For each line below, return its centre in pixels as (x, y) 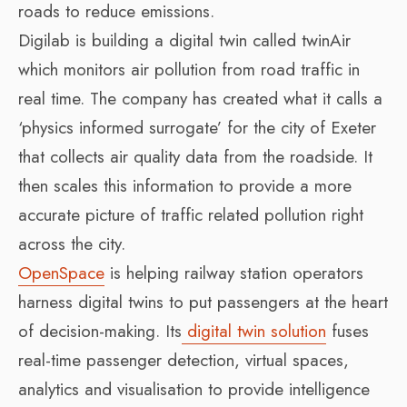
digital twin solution (254, 331)
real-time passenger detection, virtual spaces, (184, 360)
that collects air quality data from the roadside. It (195, 156)
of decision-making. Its (100, 331)
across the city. (72, 243)
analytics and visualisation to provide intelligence (194, 389)
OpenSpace (61, 273)
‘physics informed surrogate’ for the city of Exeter (197, 127)
